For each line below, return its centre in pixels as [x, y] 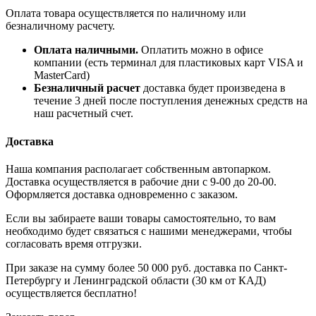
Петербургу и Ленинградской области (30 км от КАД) [136, 280]
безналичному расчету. [60, 26]
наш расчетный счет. [84, 114]
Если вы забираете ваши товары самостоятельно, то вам [141, 218]
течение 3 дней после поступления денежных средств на [171, 101]
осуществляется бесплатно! [71, 293]
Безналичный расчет [87, 88]
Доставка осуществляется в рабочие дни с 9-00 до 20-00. [141, 181]
